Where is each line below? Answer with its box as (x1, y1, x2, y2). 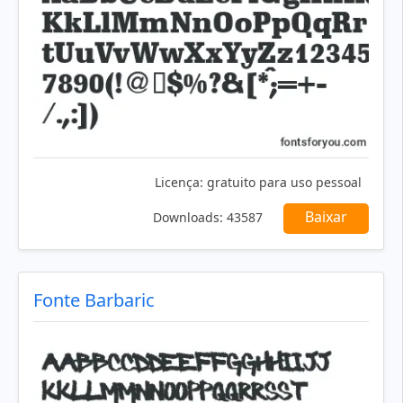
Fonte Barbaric (33, 288, 155, 312)
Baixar (305, 207, 347, 227)
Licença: (155, 174, 203, 191)
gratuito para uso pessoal (203, 174, 362, 191)
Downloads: (153, 209, 223, 226)
